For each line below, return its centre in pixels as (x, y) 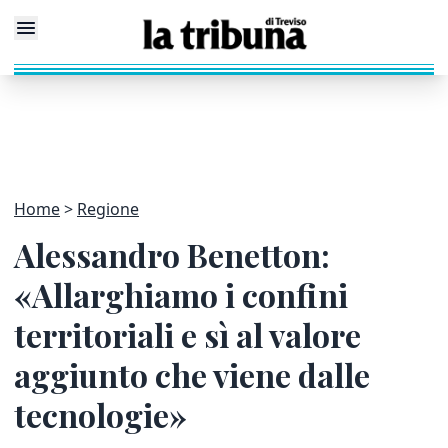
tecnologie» (100, 414)
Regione (108, 209)
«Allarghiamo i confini (181, 294)
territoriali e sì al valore (187, 334)
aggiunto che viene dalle (192, 374)
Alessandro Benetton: (172, 254)
